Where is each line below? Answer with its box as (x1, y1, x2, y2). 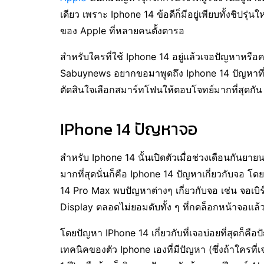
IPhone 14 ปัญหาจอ (60, 116, 197, 141)
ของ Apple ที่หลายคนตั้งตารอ (60, 25, 184, 37)
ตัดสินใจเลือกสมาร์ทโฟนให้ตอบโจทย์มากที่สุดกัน (60, 84, 262, 96)
